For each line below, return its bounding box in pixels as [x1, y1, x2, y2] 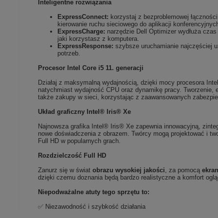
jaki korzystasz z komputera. [57, 35, 140, 43]
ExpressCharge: [57, 28, 106, 36]
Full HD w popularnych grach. [38, 137, 121, 145]
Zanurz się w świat [38, 166, 93, 174]
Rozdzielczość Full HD [38, 152, 107, 160]
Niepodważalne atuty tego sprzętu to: [38, 188, 150, 196]
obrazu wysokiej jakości [92, 166, 165, 174]
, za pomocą [165, 166, 202, 174]
